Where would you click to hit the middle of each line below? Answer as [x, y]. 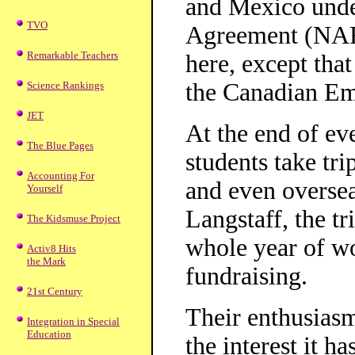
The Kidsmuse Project [74, 218]
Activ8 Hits [52, 248]
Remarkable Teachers [73, 55]
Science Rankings [65, 85]
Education [49, 334]
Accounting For [61, 176]
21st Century [55, 291]
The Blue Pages [60, 145]
